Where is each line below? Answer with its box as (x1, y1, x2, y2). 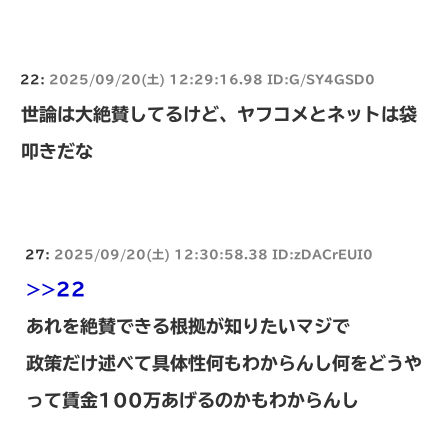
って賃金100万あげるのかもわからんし (26, 390, 359, 409)
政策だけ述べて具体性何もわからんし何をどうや (26, 353, 422, 372)
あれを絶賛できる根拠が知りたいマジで (26, 316, 350, 335)
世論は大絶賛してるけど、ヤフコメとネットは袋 (21, 104, 417, 123)
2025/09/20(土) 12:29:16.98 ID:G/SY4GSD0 (49, 72, 375, 85)
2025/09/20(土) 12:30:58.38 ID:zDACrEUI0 (54, 247, 373, 260)
